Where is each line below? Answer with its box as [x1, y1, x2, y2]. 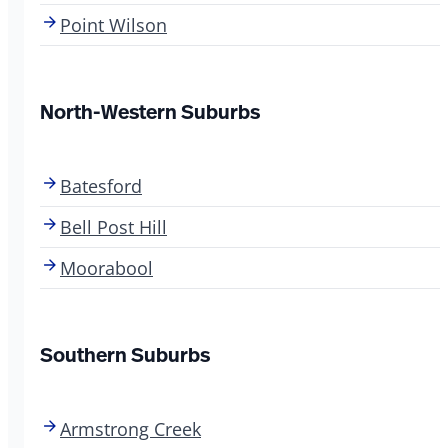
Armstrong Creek [60, 416, 201, 441]
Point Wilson [60, 12, 167, 37]
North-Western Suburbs [40, 97, 260, 125]
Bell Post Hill [60, 214, 167, 239]
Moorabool [60, 255, 153, 280]
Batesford [60, 173, 142, 198]
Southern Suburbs [40, 340, 210, 368]
